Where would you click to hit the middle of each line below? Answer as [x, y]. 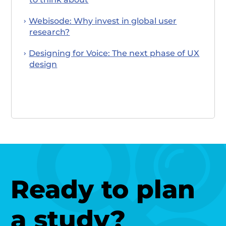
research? [50, 32]
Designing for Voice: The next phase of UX [114, 53]
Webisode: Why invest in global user [103, 21]
